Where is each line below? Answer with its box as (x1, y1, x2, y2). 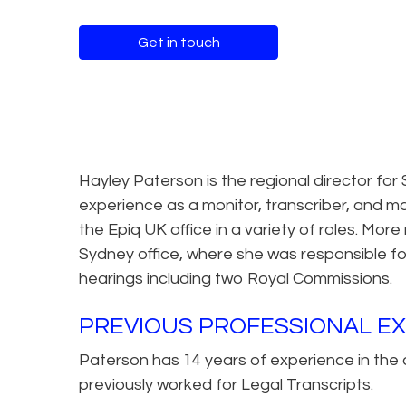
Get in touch (137, 34, 220, 50)
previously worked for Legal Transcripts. (79, 375, 373, 393)
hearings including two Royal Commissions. (79, 269, 392, 287)
